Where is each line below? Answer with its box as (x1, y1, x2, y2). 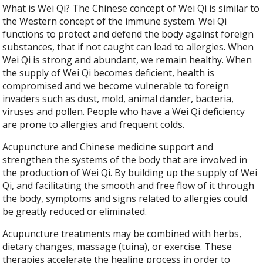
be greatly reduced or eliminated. (2, 205, 147, 218)
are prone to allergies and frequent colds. (2, 118, 185, 131)
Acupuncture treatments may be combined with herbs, (2, 227, 242, 241)
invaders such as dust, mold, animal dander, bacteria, (2, 92, 234, 106)
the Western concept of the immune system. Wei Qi (2, 15, 227, 28)
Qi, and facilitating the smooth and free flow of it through (2, 179, 255, 193)
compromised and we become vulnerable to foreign (2, 79, 230, 93)
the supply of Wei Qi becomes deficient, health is (2, 66, 215, 80)
